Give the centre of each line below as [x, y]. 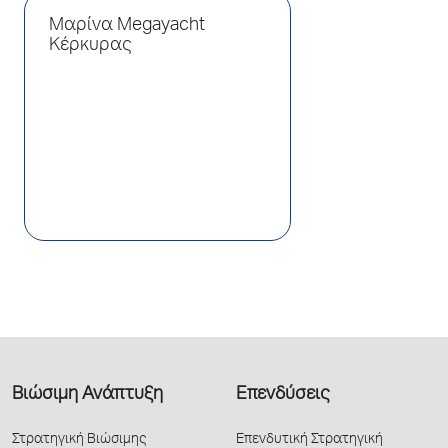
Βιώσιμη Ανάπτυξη [87, 395]
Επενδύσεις [282, 395]
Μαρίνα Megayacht [127, 26]
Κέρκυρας [90, 46]
